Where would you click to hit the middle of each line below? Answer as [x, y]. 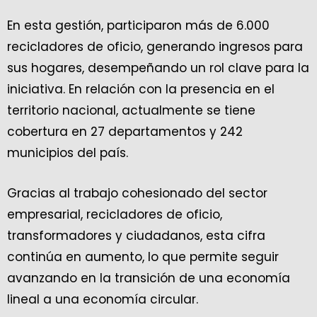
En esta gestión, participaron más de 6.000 [138, 25]
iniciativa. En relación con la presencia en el [141, 89]
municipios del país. [68, 153]
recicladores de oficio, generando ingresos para [155, 47]
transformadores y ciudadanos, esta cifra [136, 236]
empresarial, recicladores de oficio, [115, 214]
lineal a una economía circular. [103, 299]
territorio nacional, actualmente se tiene [131, 110]
